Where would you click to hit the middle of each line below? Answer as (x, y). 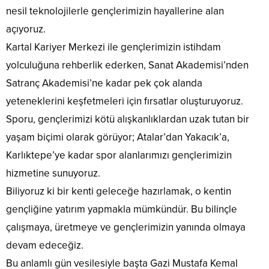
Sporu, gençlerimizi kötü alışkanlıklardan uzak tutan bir (128, 119)
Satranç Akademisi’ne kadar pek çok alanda (104, 83)
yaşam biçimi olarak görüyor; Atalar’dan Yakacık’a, (118, 138)
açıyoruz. (26, 29)
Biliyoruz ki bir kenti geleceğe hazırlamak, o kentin (119, 192)
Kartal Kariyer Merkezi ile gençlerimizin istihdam (113, 47)
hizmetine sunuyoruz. (53, 174)
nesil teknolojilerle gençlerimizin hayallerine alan (115, 11)
